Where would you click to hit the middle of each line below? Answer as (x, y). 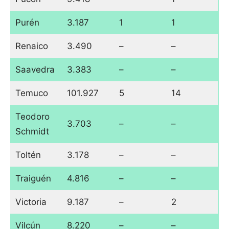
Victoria (31, 202)
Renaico (31, 46)
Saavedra (35, 70)
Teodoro (32, 117)
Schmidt (32, 132)
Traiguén (33, 179)
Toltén (28, 155)
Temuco (31, 93)
